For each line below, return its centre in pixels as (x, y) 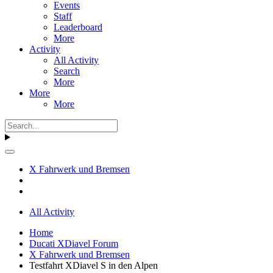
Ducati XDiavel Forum (74, 243)
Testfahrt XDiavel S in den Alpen (94, 265)
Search (67, 71)
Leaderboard (78, 27)
